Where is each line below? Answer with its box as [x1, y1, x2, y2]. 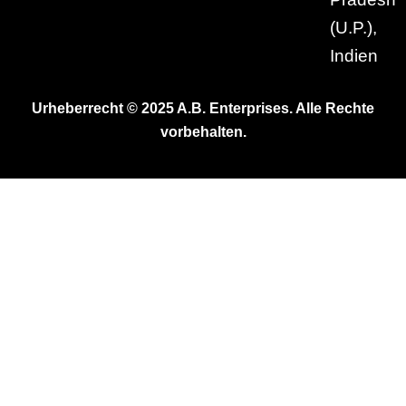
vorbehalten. [159, 124, 246, 140]
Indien [329, 46, 378, 65]
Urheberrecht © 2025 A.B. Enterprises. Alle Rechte [32, 101, 374, 116]
